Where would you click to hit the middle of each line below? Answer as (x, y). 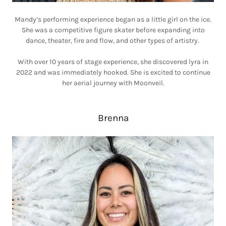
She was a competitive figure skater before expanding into (113, 30)
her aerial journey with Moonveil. (113, 83)
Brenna (113, 118)
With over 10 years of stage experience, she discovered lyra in (113, 62)
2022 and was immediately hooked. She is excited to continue (113, 72)
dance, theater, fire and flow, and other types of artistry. (113, 41)
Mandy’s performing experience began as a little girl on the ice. (113, 19)
